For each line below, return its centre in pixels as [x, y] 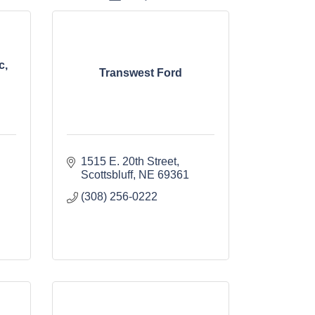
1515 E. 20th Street [128, 162]
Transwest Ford [140, 73]
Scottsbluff [107, 175]
